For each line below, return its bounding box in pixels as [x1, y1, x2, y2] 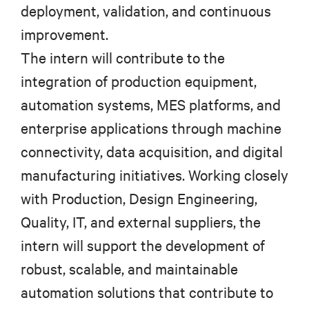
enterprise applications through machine [21, 118, 281, 139]
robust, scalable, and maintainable [21, 259, 238, 279]
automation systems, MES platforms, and [21, 94, 281, 115]
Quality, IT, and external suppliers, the [21, 212, 261, 232]
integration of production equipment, [21, 71, 257, 92]
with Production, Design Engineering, [21, 188, 257, 209]
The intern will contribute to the [21, 48, 225, 68]
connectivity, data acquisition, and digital [21, 141, 283, 162]
